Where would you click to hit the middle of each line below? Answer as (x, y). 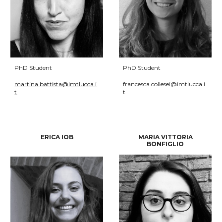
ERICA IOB (57, 137)
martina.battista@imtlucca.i (56, 84)
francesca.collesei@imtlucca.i (164, 84)
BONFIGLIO (165, 144)
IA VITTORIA (173, 137)
